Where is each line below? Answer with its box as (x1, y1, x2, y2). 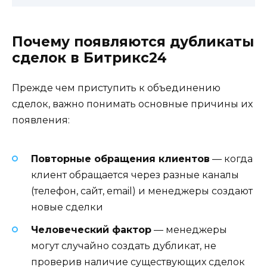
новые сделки (31, 201, 103, 213)
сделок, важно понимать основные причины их (12, 98, 253, 110)
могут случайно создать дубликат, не (31, 240, 216, 252)
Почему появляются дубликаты (12, 33, 254, 50)
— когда (210, 153, 253, 164)
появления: (12, 114, 70, 126)
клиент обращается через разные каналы (31, 169, 239, 181)
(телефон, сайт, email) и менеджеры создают (31, 185, 253, 197)
